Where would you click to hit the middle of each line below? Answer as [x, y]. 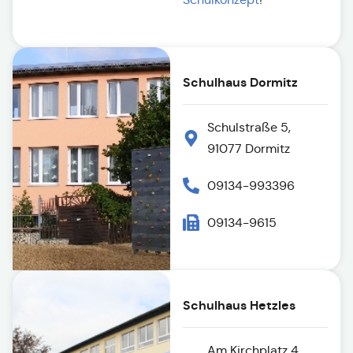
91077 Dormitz [248, 149]
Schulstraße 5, [249, 127]
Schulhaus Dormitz [240, 82]
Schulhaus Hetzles [239, 305]
